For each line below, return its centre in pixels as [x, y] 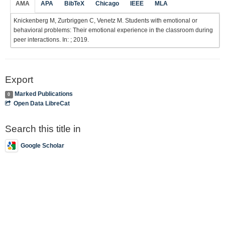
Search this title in [43, 129]
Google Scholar [42, 145]
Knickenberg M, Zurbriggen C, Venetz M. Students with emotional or [105, 20]
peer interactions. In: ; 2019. [51, 39]
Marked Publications [43, 94]
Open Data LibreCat [42, 103]
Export [19, 79]
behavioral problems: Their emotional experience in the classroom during [113, 30]
